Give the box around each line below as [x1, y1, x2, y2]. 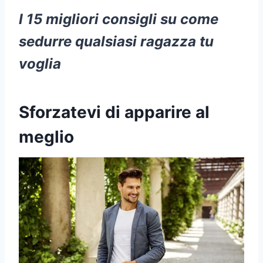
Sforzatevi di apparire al [19, 102, 210, 122]
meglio [19, 126, 74, 147]
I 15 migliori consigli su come [19, 10, 218, 28]
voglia [19, 55, 61, 72]
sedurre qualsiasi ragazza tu [19, 32, 214, 50]
